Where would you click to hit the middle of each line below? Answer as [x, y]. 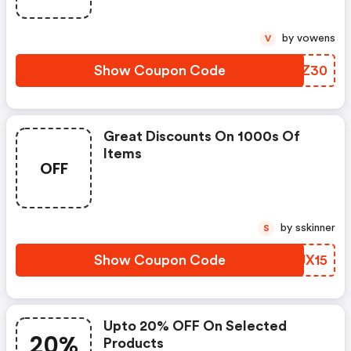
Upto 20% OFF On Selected [195, 326]
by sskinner [315, 228]
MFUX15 [301, 260]
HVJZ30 [300, 71]
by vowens [316, 38]
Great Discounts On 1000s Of [202, 136]
